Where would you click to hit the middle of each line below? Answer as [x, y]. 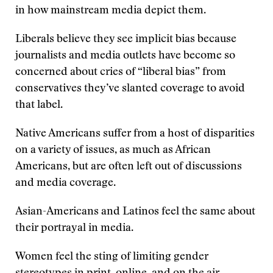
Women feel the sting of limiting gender [112, 257]
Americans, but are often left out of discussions [129, 167]
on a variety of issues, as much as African [113, 151]
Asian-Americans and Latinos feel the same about [135, 212]
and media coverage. [66, 183]
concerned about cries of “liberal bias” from [121, 73]
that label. [39, 105]
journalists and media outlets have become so [125, 56]
